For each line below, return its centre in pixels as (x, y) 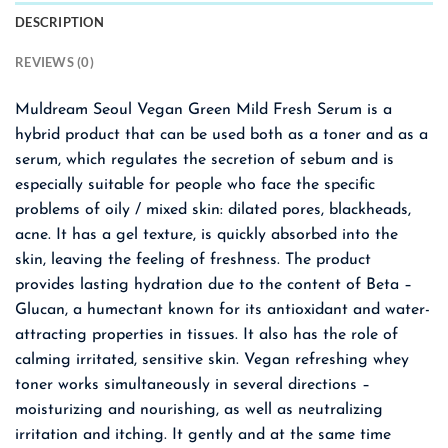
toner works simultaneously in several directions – (192, 384)
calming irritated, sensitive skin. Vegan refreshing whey (212, 359)
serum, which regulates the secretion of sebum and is (204, 159)
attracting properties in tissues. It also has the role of (206, 334)
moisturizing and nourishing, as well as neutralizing (199, 409)
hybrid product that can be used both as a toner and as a (221, 134)
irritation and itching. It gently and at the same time (203, 434)
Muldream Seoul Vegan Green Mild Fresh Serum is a (203, 109)
